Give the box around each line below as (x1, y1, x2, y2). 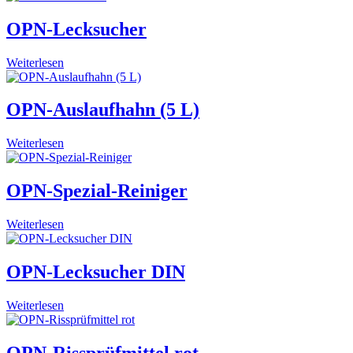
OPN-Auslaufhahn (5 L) (6, 99, 199, 121)
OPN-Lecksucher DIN (6, 262, 185, 283)
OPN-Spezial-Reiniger (6, 180, 188, 202)
